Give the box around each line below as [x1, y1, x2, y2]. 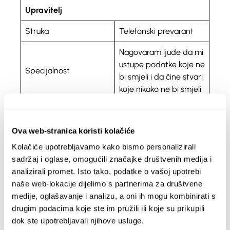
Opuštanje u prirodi [119, 105, 189, 115]
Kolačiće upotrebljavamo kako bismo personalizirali [12, 142, 196, 151]
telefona [119, 216, 149, 226]
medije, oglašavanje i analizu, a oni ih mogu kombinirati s [12, 191, 216, 201]
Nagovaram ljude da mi [119, 47, 203, 57]
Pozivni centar [119, 183, 169, 193]
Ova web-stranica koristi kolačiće [12, 126, 135, 135]
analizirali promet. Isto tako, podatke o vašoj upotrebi [12, 167, 201, 176]
